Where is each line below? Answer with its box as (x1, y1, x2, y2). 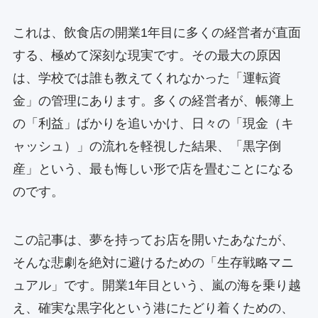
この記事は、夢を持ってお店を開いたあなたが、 (12, 233, 294, 248)
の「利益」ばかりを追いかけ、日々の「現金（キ (12, 116, 294, 131)
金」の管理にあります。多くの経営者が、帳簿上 (12, 94, 294, 109)
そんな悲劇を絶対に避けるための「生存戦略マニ (12, 256, 294, 270)
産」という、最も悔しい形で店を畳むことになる (12, 162, 294, 177)
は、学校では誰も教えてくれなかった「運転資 (12, 71, 281, 86)
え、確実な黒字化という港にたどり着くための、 (12, 301, 294, 316)
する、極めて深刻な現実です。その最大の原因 (12, 48, 281, 63)
